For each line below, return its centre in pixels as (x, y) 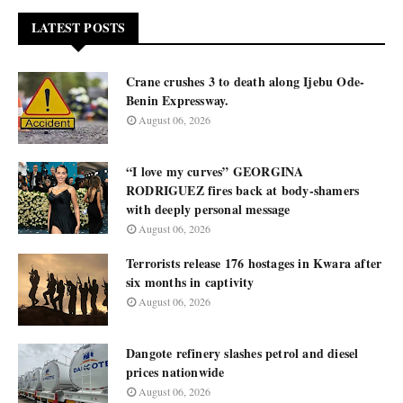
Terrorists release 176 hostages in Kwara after (254, 263)
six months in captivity (190, 282)
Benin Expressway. (178, 100)
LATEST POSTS (79, 27)
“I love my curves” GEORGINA (215, 171)
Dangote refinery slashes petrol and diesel (242, 353)
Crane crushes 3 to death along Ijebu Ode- (246, 81)
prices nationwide (175, 372)
